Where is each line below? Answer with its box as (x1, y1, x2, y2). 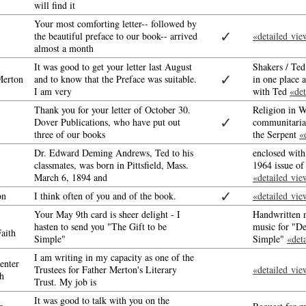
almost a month (34, 42, 94, 55)
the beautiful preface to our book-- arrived (34, 29, 197, 42)
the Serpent (253, 128, 299, 141)
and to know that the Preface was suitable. (34, 72, 197, 85)
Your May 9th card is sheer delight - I (34, 208, 180, 221)
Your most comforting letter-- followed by (34, 17, 197, 30)
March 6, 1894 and (34, 171, 107, 184)
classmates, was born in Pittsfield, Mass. (34, 158, 189, 171)
